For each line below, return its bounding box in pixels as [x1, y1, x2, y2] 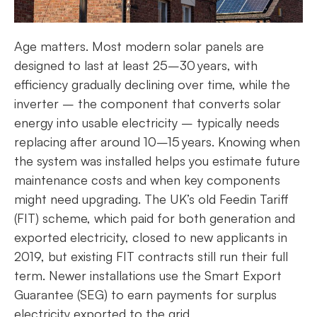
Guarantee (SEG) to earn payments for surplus [14, 287, 277, 303]
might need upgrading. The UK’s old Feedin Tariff [14, 191, 289, 207]
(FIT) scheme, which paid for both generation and [14, 210, 295, 226]
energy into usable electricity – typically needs [14, 115, 279, 131]
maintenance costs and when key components [14, 172, 280, 188]
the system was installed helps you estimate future [14, 153, 300, 169]
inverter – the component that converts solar [14, 96, 281, 112]
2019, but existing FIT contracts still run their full [14, 248, 288, 265]
